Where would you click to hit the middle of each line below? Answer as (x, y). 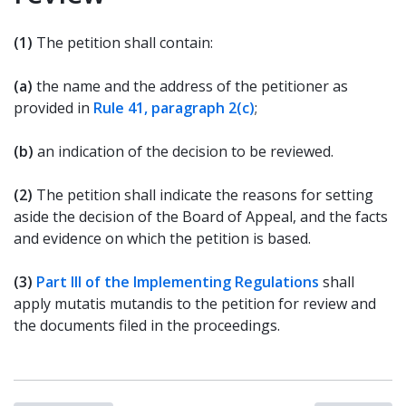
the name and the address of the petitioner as (192, 86)
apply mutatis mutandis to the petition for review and (195, 304)
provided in (53, 108)
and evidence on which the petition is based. (166, 238)
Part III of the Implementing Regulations (178, 282)
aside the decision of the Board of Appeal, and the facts (201, 217)
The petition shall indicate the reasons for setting (205, 195)
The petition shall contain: (128, 43)
